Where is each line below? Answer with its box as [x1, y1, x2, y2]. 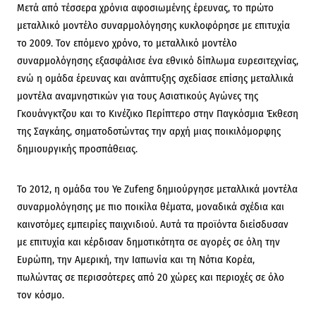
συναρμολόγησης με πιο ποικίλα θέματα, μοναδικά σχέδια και [17, 200, 284, 213]
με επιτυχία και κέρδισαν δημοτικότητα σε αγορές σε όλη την [17, 236, 280, 248]
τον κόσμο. [17, 288, 64, 301]
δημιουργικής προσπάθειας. [17, 142, 138, 155]
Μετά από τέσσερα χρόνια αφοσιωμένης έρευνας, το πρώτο [17, 1, 274, 14]
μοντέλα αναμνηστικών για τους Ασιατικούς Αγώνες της [17, 90, 258, 102]
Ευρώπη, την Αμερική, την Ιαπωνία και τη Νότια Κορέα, [17, 253, 255, 266]
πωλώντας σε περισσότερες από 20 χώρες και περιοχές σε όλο [17, 271, 284, 284]
